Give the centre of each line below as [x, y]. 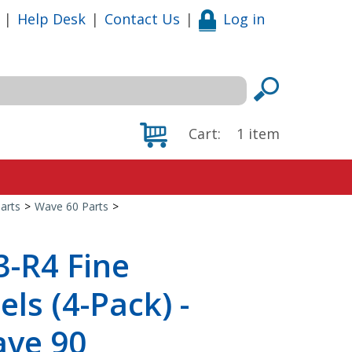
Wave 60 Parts [71, 206]
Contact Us [142, 18]
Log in [244, 18]
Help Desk [51, 18]
